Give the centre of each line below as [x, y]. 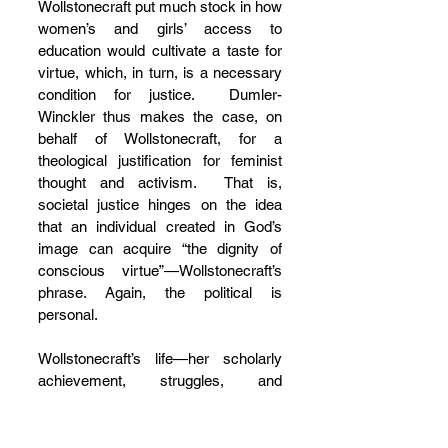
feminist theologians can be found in [160, 425]
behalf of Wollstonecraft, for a [160, 139]
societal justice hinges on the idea [160, 205]
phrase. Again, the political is [160, 293]
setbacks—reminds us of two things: [160, 403]
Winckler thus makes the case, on [160, 117]
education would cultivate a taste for [160, 51]
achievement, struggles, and [160, 381]
